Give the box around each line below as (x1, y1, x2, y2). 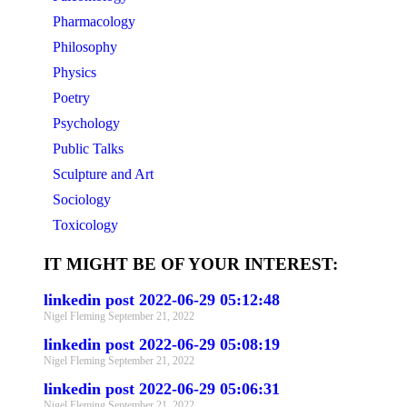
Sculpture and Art (53, 166, 154, 182)
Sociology (53, 192, 111, 207)
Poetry (53, 90, 90, 105)
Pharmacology (53, 14, 135, 29)
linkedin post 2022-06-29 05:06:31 (44, 380, 280, 398)
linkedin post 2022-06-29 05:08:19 (44, 335, 280, 353)
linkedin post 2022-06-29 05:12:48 (44, 291, 280, 309)
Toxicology (53, 217, 118, 233)
